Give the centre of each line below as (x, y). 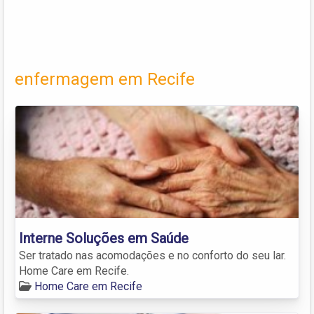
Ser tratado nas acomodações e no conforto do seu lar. (152, 255)
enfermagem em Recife (105, 79)
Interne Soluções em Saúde (104, 238)
